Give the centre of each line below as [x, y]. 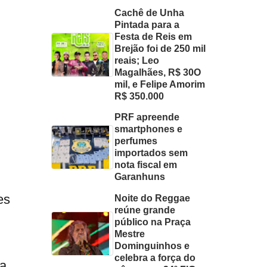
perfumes [136, 141]
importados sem [151, 153]
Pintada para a [147, 25]
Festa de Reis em [153, 37]
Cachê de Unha [150, 13]
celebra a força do [155, 257]
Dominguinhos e [152, 246]
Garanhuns [140, 177]
